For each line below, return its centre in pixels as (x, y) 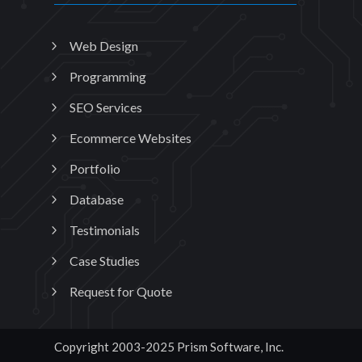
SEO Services (106, 107)
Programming (108, 77)
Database (97, 200)
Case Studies (105, 261)
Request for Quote (121, 292)
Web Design (104, 46)
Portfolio (95, 169)
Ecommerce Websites (131, 138)
